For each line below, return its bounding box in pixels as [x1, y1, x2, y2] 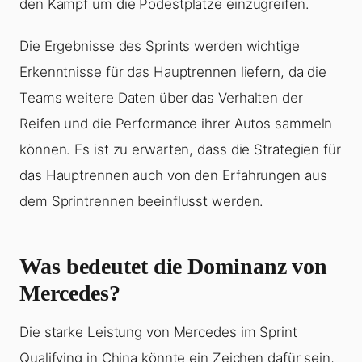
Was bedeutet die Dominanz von [19, 254, 328, 280]
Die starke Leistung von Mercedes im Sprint [19, 324, 297, 341]
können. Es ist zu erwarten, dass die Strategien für [19, 141, 341, 158]
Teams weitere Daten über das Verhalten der [19, 90, 303, 107]
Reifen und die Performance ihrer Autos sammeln [19, 116, 333, 133]
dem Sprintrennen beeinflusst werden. [19, 193, 264, 210]
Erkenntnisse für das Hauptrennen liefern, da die [19, 64, 327, 81]
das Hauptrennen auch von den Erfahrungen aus [19, 167, 327, 184]
